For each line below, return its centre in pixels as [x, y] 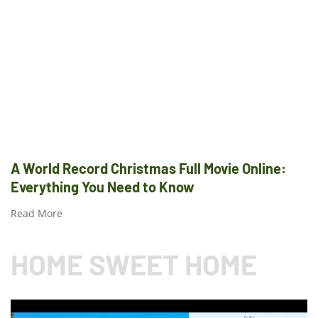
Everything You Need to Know [103, 186]
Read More [37, 213]
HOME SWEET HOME [134, 264]
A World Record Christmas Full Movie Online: [148, 168]
